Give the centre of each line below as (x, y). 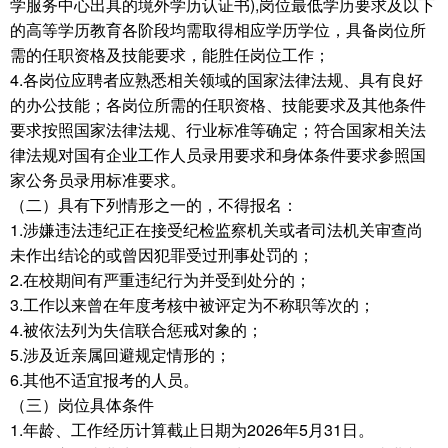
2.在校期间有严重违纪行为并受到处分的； (160, 279)
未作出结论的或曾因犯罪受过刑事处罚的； (162, 254)
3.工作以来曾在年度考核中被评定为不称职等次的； (192, 304)
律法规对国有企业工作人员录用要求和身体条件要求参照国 (218, 154)
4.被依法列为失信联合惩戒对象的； (136, 329)
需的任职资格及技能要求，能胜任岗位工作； (170, 54)
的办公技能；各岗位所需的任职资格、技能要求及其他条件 (218, 104)
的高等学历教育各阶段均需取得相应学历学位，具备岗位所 (218, 29)
